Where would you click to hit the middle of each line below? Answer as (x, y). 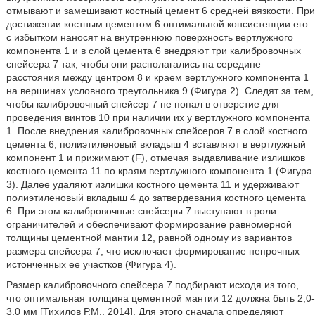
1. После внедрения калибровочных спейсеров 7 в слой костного (156, 131)
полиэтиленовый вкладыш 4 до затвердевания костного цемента (156, 198)
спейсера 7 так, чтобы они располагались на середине (133, 64)
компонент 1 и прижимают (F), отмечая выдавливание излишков (155, 157)
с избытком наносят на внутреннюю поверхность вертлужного (149, 37)
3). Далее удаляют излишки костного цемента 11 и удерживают (152, 184)
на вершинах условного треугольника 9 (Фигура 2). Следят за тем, (160, 91)
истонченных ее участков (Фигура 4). (91, 264)
